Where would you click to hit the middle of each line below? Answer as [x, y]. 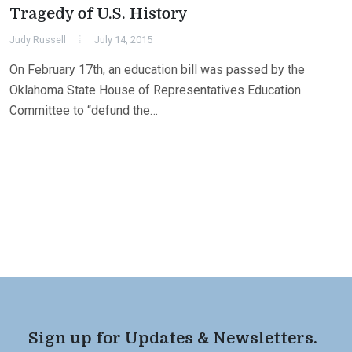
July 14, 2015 [123, 40]
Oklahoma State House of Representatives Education [155, 90]
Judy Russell [38, 40]
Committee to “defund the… [84, 111]
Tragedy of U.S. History [99, 14]
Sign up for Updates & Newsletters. [173, 339]
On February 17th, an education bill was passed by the [157, 70]
